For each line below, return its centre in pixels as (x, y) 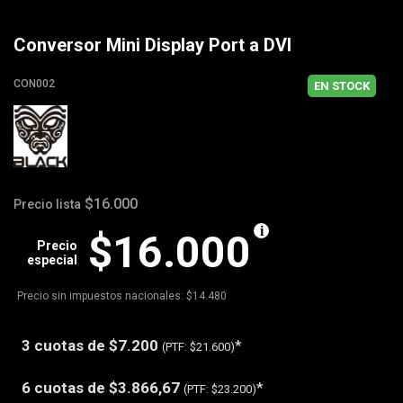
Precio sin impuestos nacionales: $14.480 (122, 296)
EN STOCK (342, 86)
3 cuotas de (65, 346)
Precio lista (47, 205)
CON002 (34, 84)
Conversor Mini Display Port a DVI (152, 45)
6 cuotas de (65, 388)
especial (52, 260)
